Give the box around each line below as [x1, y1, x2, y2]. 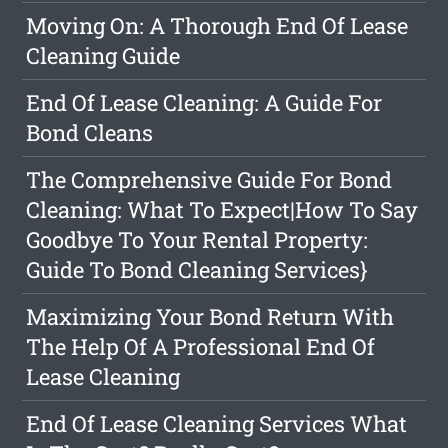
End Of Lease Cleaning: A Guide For [26, 88, 383, 118]
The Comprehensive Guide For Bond [26, 165, 393, 195]
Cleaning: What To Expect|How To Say [26, 195, 419, 225]
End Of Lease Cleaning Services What [26, 409, 408, 439]
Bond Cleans [26, 118, 154, 148]
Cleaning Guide [26, 41, 181, 71]
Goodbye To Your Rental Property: [26, 225, 369, 255]
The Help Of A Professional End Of [26, 332, 376, 362]
